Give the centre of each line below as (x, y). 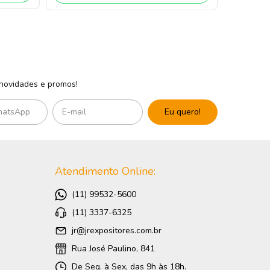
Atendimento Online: (105, 171)
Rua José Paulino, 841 (112, 249)
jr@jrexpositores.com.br (116, 231)
